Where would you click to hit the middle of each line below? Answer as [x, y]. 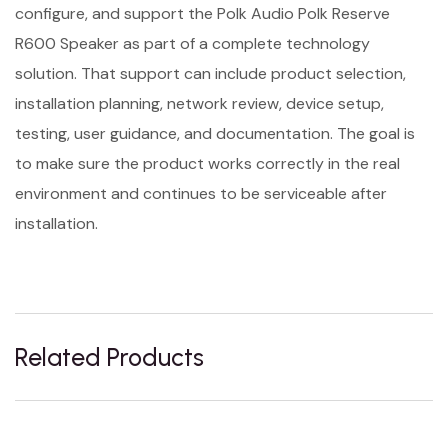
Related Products [109, 356]
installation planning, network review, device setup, [199, 103]
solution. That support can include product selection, [210, 73]
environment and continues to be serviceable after [201, 193]
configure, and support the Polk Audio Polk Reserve [202, 13]
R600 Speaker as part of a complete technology [192, 43]
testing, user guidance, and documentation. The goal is [215, 133]
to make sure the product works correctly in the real [207, 163]
